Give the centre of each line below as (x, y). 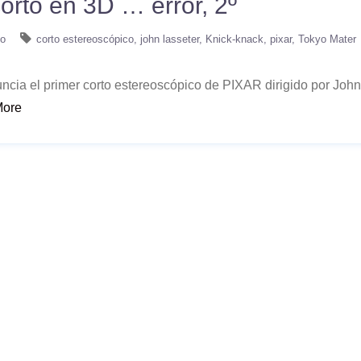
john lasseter (170, 39)
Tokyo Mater (327, 39)
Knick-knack (234, 39)
